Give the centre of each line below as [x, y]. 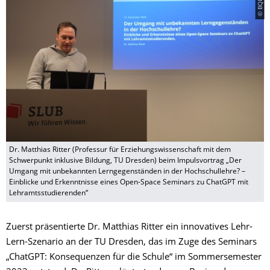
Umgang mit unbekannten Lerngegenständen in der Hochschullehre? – [127, 171]
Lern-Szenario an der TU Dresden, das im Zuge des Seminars [131, 242]
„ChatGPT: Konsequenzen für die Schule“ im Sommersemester [134, 257]
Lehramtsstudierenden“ [49, 193]
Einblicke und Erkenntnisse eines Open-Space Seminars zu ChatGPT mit [129, 182]
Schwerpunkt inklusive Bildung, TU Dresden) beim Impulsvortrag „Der [125, 161]
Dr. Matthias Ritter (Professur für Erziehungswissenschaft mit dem [120, 150]
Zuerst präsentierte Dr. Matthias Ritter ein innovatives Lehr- [129, 227]
